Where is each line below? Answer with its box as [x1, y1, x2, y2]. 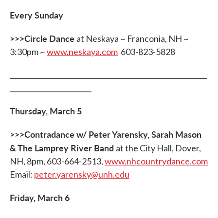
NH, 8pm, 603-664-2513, [10, 156, 105, 166]
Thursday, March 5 [10, 105, 82, 117]
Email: [10, 169, 34, 180]
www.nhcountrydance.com [105, 156, 208, 166]
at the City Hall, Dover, [116, 143, 201, 153]
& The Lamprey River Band [10, 142, 116, 154]
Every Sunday [10, 9, 63, 21]
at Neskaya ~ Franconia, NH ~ [76, 33, 189, 44]
